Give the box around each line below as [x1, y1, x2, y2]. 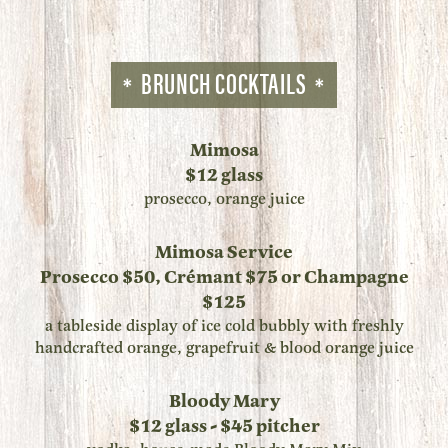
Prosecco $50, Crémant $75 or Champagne [39, 265, 409, 290]
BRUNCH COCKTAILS [141, 62, 307, 103]
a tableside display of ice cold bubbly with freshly [44, 315, 404, 337]
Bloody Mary [168, 389, 280, 414]
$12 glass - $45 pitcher [128, 414, 320, 439]
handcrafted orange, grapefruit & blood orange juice [34, 337, 414, 359]
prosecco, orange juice [143, 188, 305, 210]
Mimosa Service [155, 240, 293, 265]
